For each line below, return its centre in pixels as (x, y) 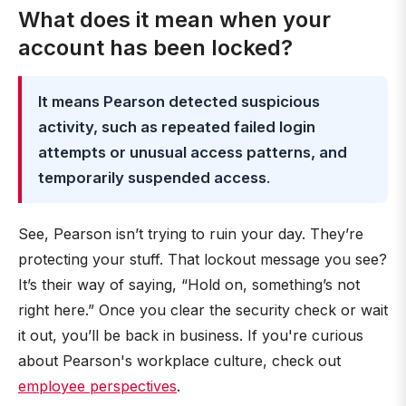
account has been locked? (155, 48)
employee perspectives (97, 386)
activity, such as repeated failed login (177, 127)
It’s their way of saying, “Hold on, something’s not (189, 285)
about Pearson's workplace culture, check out (179, 361)
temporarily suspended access (152, 178)
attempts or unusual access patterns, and (193, 152)
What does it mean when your (174, 19)
